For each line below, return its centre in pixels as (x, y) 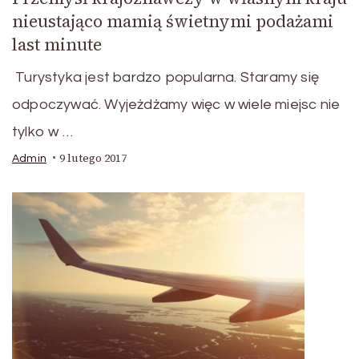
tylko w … (42, 131)
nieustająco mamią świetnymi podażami (173, 21)
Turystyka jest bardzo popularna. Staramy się (165, 77)
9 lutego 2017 (93, 158)
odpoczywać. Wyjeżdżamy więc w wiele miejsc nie (176, 104)
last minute (57, 44)
